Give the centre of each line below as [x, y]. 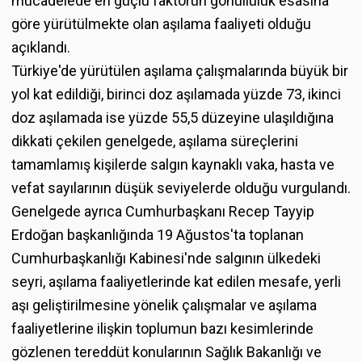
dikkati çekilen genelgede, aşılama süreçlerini [155, 141]
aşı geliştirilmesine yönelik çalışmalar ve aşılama [164, 305]
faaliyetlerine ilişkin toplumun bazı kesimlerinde [162, 328]
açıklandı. [41, 47]
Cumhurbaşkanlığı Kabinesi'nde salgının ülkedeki [166, 258]
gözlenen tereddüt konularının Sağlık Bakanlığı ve [166, 351]
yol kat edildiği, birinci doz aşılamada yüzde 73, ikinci [176, 94]
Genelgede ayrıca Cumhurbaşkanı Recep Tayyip [163, 211]
